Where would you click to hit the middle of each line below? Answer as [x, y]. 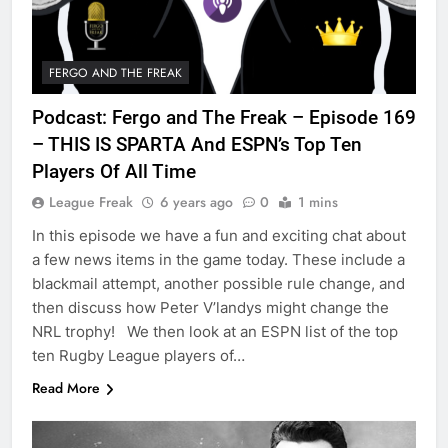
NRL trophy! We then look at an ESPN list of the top [215, 332]
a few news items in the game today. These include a [218, 260]
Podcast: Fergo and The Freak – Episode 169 [224, 118]
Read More [66, 388]
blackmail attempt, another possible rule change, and [218, 284]
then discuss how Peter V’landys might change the [210, 308]
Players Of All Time [114, 172]
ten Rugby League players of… [138, 356]
